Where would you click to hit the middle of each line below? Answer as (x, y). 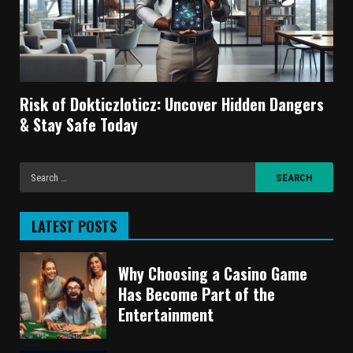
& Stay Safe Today (79, 125)
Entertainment (166, 314)
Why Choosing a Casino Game (213, 273)
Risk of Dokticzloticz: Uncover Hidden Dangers (172, 104)
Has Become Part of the (197, 294)
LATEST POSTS (74, 227)
